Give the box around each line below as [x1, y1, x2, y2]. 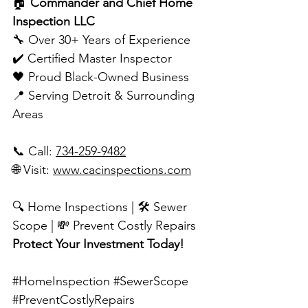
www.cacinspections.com [53, 162, 191, 178]
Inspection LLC [12, 14, 95, 30]
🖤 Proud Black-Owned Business [12, 69, 189, 85]
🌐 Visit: [12, 162, 53, 178]
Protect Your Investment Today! [12, 236, 184, 252]
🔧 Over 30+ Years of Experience [12, 32, 190, 48]
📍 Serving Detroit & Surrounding [12, 88, 198, 104]
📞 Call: [12, 144, 56, 159]
